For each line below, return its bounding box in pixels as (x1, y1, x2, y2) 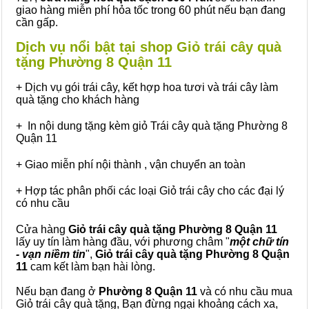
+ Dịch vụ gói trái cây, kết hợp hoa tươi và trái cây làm (16, 81, 278, 93)
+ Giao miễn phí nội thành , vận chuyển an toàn (16, 159, 246, 170)
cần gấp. (16, 17, 58, 28)
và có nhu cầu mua (197, 286, 292, 297)
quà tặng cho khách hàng (16, 94, 139, 106)
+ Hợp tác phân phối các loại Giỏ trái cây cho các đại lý (16, 185, 284, 197)
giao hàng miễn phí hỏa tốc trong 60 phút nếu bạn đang (16, 4, 286, 16)
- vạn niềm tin (16, 248, 86, 260)
